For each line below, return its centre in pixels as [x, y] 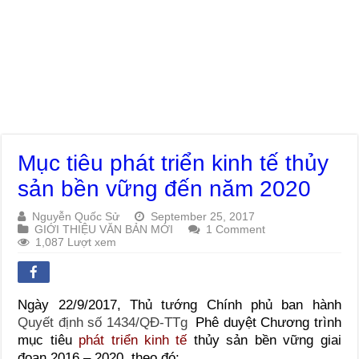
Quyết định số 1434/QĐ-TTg [105, 322]
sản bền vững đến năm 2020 [165, 188]
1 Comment [236, 229]
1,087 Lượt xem [76, 242]
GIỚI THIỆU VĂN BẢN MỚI [104, 229]
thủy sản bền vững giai [267, 340]
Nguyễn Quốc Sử [76, 216]
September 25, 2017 [203, 216]
